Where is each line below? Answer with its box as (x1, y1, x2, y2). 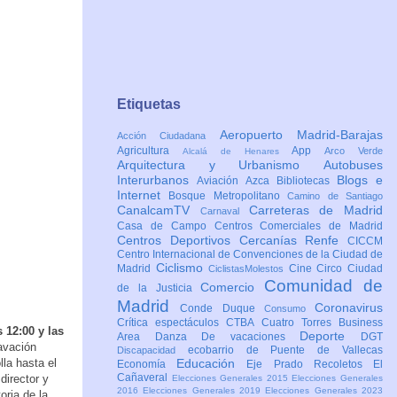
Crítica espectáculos (117, 316, 227, 330)
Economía (117, 358, 177, 371)
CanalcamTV (117, 203, 200, 218)
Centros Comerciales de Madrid (214, 220, 383, 233)
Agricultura (117, 144, 183, 158)
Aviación (197, 175, 245, 188)
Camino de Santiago (287, 191, 384, 202)
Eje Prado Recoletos (246, 358, 374, 371)
